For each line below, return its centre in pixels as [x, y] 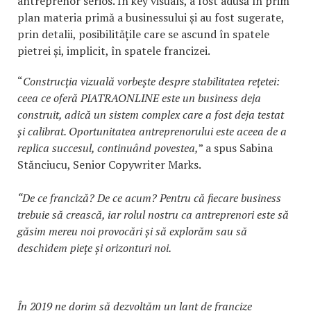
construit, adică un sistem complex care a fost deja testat [151, 115]
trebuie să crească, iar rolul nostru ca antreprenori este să [153, 215]
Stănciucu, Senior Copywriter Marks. [109, 165]
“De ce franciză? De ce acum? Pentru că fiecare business [149, 198]
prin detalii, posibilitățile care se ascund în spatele [143, 34]
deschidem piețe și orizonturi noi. [94, 248]
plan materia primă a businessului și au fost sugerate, [151, 18]
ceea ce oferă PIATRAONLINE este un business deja [139, 98]
